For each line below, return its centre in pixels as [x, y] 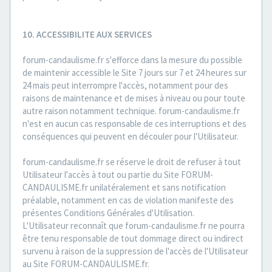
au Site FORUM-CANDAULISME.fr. [86, 264]
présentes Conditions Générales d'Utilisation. [108, 213]
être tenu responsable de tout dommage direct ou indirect [133, 238]
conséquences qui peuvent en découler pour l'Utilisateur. [131, 136]
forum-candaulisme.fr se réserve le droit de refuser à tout [132, 162]
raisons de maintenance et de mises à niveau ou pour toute [134, 98]
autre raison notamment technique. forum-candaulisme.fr [131, 111]
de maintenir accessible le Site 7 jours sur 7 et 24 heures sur [134, 73]
